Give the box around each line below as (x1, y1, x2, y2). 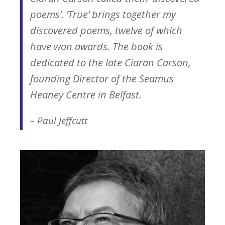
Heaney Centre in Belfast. (30, 87, 142, 101)
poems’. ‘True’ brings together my (30, 7, 176, 21)
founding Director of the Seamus (30, 71, 174, 85)
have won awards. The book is (30, 39, 163, 53)
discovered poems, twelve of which (30, 23, 182, 37)
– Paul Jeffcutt (30, 114, 87, 127)
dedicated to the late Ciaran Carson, (30, 55, 191, 69)
